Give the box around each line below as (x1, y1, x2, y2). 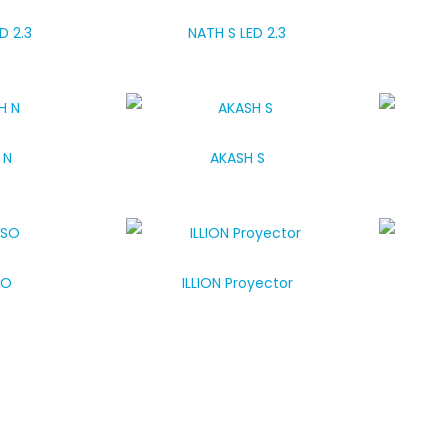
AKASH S (209, 148, 265, 168)
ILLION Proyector (181, 273, 293, 293)
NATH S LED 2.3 (188, 23, 287, 43)
